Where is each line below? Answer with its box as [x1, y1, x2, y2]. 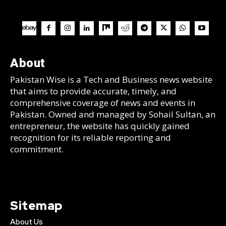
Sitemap [10, 197, 63, 213]
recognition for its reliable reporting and [10, 131, 171, 143]
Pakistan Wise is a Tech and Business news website [10, 73, 212, 85]
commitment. [10, 143, 64, 155]
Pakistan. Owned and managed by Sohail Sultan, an [10, 108, 215, 120]
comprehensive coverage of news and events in [10, 96, 195, 108]
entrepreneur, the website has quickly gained [10, 120, 190, 132]
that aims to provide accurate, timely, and [10, 85, 177, 97]
